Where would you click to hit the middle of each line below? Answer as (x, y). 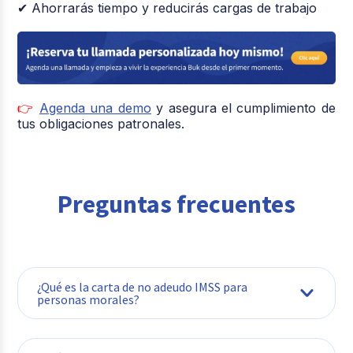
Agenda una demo (95, 108)
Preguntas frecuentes (176, 204)
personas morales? (89, 299)
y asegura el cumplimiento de (246, 108)
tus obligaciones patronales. (101, 123)
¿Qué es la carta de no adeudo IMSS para (143, 286)
